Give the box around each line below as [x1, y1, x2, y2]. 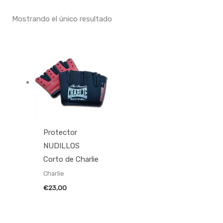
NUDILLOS [43, 141, 80, 150]
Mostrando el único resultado [12, 14, 112, 23]
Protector [43, 127, 78, 137]
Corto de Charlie [43, 154, 99, 164]
